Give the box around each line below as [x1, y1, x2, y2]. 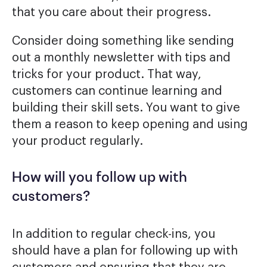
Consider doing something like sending [12, 35, 234, 48]
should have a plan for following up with [12, 245, 238, 257]
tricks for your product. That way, [12, 69, 201, 81]
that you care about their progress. [12, 7, 211, 19]
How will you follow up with [12, 171, 187, 186]
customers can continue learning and [12, 85, 222, 98]
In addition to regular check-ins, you [12, 228, 215, 241]
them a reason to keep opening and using [12, 119, 248, 131]
